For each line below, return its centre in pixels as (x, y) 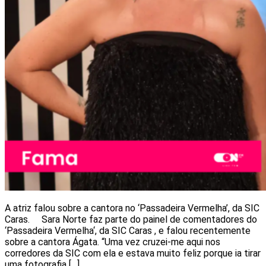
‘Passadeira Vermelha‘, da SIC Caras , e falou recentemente (128, 230)
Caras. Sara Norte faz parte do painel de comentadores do (131, 219)
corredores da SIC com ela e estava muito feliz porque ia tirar (133, 253)
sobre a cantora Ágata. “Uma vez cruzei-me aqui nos (113, 242)
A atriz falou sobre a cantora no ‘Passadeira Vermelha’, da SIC (132, 208)
